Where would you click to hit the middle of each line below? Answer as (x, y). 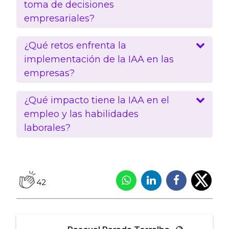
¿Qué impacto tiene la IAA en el (97, 100)
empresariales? (59, 18)
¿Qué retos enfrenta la (75, 45)
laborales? (47, 128)
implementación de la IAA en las (99, 59)
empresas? (49, 73)
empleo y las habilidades (81, 114)
